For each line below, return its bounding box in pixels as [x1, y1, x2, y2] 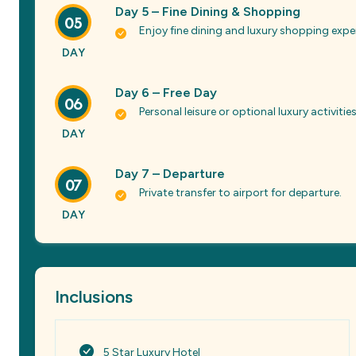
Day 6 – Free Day [115, 85, 217, 100]
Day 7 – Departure [115, 166, 225, 181]
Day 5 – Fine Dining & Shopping [115, 4, 300, 19]
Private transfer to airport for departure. [139, 186, 342, 199]
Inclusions [55, 286, 133, 308]
